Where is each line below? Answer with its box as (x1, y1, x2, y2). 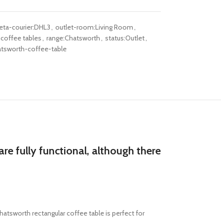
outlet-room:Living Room (55, 23, 133, 32)
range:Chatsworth (46, 34, 100, 42)
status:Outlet (105, 34, 145, 42)
